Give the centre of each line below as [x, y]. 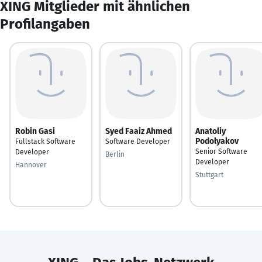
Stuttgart [209, 175]
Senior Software [221, 151]
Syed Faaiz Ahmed [139, 131]
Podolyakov [217, 141]
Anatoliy [211, 131]
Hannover [31, 165]
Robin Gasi [35, 131]
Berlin [115, 154]
